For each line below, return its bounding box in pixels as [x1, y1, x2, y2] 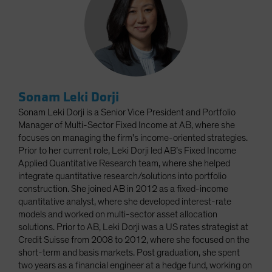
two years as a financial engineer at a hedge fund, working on [18, 260, 252, 270]
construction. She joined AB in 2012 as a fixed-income [18, 184, 228, 194]
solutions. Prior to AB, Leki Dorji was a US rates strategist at [18, 222, 248, 232]
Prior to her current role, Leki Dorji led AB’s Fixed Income [18, 146, 236, 155]
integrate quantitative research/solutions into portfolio [18, 171, 226, 181]
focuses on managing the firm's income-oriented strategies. [18, 133, 248, 143]
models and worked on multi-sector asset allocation [18, 209, 217, 219]
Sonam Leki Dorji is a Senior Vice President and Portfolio [18, 107, 236, 117]
